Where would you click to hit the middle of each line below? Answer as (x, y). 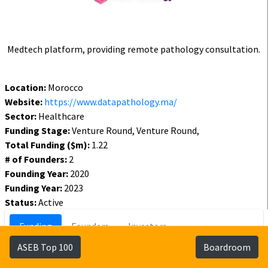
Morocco (65, 88)
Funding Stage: (37, 131)
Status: (21, 202)
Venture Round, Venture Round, (135, 131)
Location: (25, 88)
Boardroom (227, 247)
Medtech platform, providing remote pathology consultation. (134, 49)
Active (50, 202)
